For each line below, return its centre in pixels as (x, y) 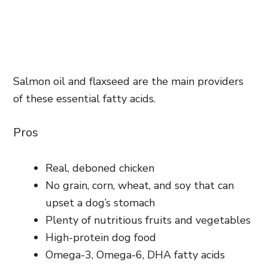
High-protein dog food (101, 237)
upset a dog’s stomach (100, 202)
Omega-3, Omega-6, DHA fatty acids (135, 255)
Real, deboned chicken (100, 168)
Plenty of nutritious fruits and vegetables (148, 220)
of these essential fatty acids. (84, 98)
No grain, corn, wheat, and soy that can (140, 185)
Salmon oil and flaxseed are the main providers (128, 81)
